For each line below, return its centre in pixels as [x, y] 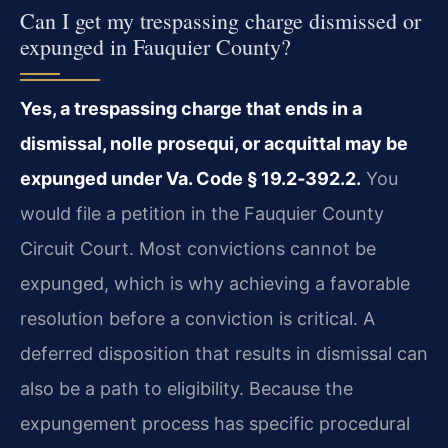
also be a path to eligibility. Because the [186, 388]
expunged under [93, 178]
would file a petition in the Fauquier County [202, 213]
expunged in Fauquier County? [155, 46]
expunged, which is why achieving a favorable [215, 283]
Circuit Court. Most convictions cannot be [198, 248]
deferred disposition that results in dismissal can [224, 353]
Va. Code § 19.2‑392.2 [261, 178]
